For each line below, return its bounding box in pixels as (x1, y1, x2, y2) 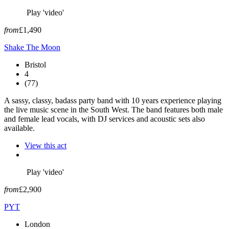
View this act (25, 141, 66, 150)
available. (4, 123, 35, 132)
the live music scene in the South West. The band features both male (4, 105, 223, 114)
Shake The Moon (4, 42, 60, 52)
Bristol (25, 60, 46, 69)
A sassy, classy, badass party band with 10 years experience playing (4, 96, 221, 105)
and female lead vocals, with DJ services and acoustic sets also (4, 114, 205, 123)
